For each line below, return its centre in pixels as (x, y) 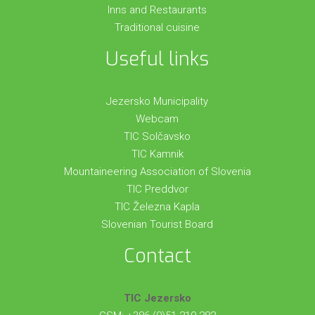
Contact (157, 256)
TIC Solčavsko (157, 137)
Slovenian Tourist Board (157, 225)
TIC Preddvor (157, 189)
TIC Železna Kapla (157, 207)
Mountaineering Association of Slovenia (157, 172)
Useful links (157, 59)
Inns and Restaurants (157, 10)
